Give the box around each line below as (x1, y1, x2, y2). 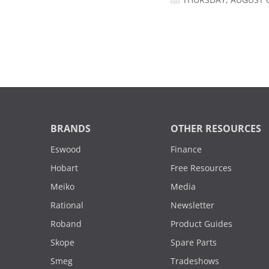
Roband (50, 219, 82, 229)
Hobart (50, 163, 78, 174)
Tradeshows (171, 256, 219, 267)
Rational (50, 201, 83, 211)
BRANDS (50, 124, 91, 134)
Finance (171, 145, 202, 155)
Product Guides (171, 219, 232, 229)
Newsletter (171, 201, 214, 211)
